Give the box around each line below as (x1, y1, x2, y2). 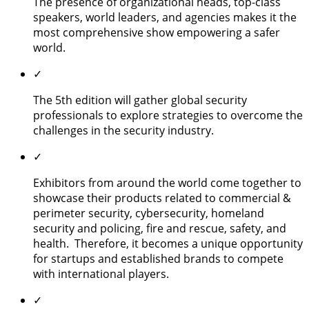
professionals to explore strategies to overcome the (33, 107, 303, 123)
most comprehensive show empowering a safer (33, 24, 280, 40)
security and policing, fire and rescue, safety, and (33, 220, 286, 236)
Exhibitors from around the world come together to (33, 175, 301, 190)
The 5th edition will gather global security (33, 92, 247, 108)
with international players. (33, 266, 169, 281)
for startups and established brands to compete (33, 250, 283, 266)
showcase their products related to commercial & (33, 190, 291, 206)
